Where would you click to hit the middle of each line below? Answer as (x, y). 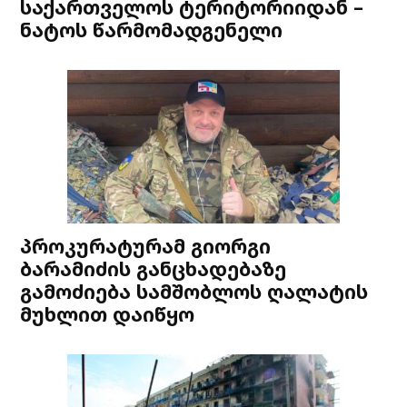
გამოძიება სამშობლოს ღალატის (194, 291)
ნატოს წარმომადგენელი (152, 30)
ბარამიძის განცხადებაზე (154, 268)
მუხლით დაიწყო (108, 314)
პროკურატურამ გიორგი (146, 246)
